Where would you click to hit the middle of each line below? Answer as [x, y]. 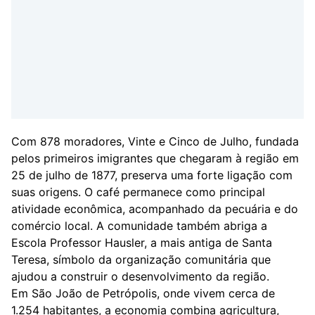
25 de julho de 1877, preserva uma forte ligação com [152, 175]
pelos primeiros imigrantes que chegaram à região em [155, 158]
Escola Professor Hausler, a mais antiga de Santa [142, 242]
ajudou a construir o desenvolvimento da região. [140, 276]
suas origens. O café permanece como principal [138, 192]
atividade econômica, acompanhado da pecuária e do [155, 208]
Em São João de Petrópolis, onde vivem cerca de [143, 293]
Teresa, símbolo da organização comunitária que [141, 259]
